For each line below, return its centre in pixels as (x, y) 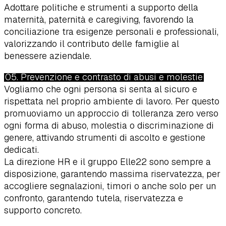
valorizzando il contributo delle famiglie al (92, 44)
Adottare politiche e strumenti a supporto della (101, 8)
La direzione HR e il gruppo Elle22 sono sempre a (107, 162)
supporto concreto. (43, 210)
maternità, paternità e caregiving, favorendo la (99, 20)
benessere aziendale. (48, 56)
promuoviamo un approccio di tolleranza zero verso (111, 114)
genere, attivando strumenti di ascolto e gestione (105, 138)
